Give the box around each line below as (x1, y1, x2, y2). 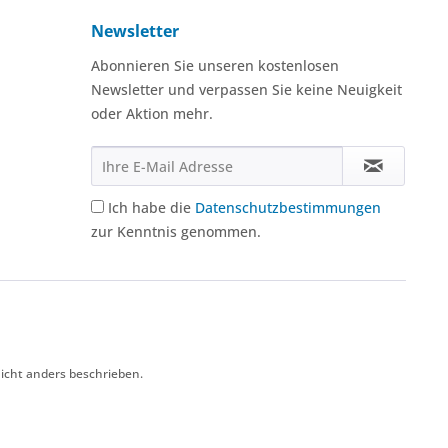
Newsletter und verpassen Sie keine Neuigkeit (91, 79, 402, 99)
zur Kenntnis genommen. (91, 221, 261, 241)
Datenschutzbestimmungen (195, 197, 381, 217)
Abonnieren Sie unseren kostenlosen (91, 55, 339, 75)
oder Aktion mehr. (91, 103, 213, 123)
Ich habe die (108, 197, 195, 217)
